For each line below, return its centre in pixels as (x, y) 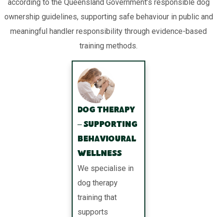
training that (97, 198)
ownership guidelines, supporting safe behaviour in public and (108, 17)
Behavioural (107, 140)
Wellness (100, 155)
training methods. (108, 46)
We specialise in (106, 169)
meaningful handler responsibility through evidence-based (108, 31)
